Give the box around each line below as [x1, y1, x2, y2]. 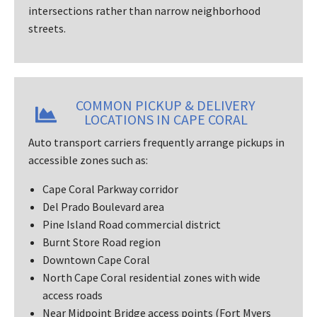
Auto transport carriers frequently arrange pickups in [28, 134, 284, 149]
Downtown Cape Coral [42, 252, 150, 267]
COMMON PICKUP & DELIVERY [76, 96, 256, 114]
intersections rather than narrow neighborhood [28, 3, 260, 18]
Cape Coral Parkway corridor [42, 181, 178, 196]
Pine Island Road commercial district [42, 217, 221, 231]
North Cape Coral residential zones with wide [42, 270, 260, 284]
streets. [28, 21, 66, 35]
